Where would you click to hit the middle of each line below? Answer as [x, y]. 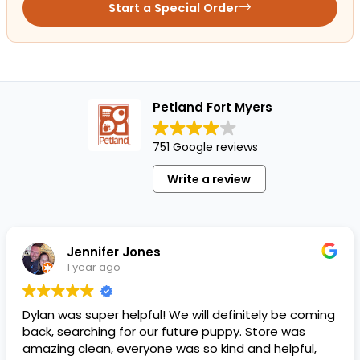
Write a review [209, 179]
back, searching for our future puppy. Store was [164, 332]
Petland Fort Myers [212, 108]
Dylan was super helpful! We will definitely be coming [179, 315]
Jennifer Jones [114, 252]
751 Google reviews [205, 147]
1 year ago [94, 267]
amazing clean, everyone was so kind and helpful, [170, 349]
